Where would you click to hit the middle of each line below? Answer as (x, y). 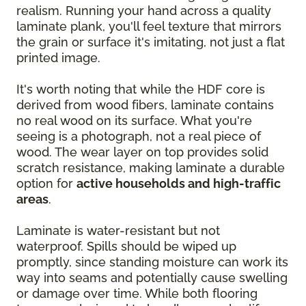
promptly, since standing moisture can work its (152, 262)
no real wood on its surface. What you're (134, 121)
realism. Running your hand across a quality (144, 11)
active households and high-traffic (179, 183)
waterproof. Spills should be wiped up (126, 246)
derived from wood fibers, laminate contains (145, 105)
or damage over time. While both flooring (137, 293)
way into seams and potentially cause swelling (152, 278)
